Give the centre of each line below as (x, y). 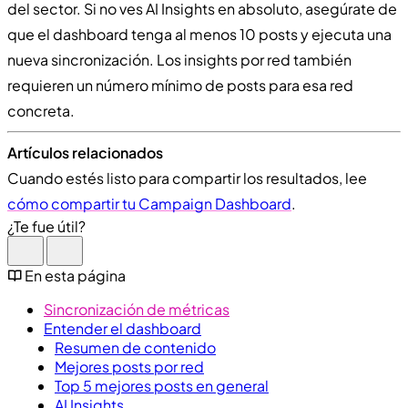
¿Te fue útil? (46, 226)
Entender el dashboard (122, 328)
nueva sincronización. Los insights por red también (179, 59)
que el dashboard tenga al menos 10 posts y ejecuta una (199, 34)
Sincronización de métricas (137, 309)
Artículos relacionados (85, 152)
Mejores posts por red (129, 366)
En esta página (75, 275)
